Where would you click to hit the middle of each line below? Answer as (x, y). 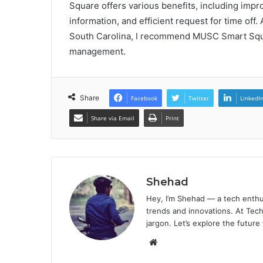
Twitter (199, 98)
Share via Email (113, 118)
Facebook (144, 98)
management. (97, 52)
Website (173, 242)
